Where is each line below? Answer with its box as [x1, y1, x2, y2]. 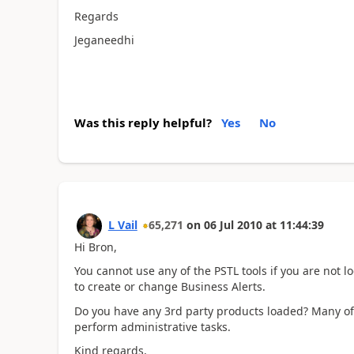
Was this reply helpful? [73, 114, 212, 130]
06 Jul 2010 [203, 217, 262, 232]
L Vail [107, 217, 137, 232]
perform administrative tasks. [73, 318, 231, 334]
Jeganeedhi [73, 32, 137, 47]
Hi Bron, [73, 239, 117, 254]
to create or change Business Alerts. [73, 279, 265, 294]
